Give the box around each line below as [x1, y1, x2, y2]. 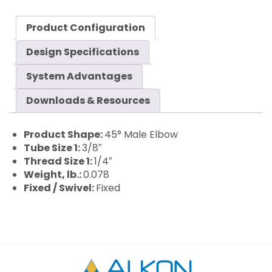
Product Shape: [24, 127, 104, 142]
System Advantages [26, 69, 132, 83]
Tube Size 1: [24, 141, 82, 155]
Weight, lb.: [24, 168, 83, 182]
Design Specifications [26, 44, 139, 59]
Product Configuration [26, 20, 145, 35]
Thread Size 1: [24, 154, 94, 169]
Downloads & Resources [26, 93, 150, 107]
